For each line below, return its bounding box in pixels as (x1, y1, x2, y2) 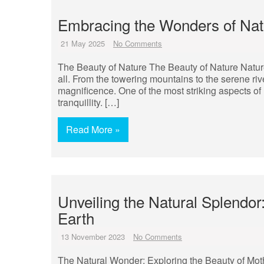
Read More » (66, 123, 120, 136)
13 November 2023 (61, 231, 125, 242)
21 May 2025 (61, 38, 105, 49)
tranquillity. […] (58, 95, 119, 109)
